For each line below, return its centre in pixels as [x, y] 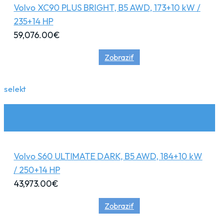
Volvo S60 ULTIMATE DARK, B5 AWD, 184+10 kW [108, 156]
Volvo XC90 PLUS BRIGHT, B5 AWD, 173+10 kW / [107, 7]
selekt [15, 88]
